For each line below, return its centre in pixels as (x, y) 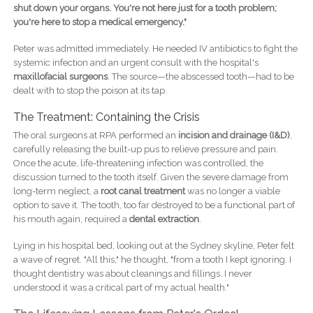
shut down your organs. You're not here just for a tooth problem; (145, 8)
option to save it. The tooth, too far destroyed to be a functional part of (154, 205)
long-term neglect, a (57, 191)
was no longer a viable (232, 191)
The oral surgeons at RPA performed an (95, 136)
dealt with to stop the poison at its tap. (90, 91)
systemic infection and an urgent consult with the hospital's (136, 63)
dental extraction (164, 219)
